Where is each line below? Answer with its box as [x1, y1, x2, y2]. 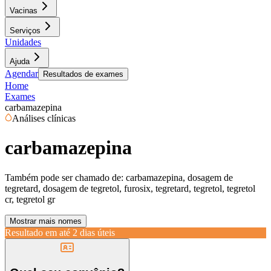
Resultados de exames [43, 70, 123, 79]
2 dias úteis [73, 227, 115, 238]
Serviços [10, 26, 41, 35]
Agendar [5, 68, 38, 79]
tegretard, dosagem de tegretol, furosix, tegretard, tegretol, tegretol [5, 183, 255, 194]
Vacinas [10, 6, 38, 15]
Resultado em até [5, 227, 70, 238]
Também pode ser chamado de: [5, 172, 123, 183]
